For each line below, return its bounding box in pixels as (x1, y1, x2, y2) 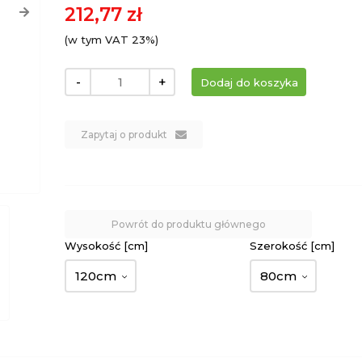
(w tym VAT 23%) (65, 33, 159, 46)
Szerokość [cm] (250, 239, 335, 252)
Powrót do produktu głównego (111, 218, 266, 230)
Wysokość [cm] (65, 239, 149, 252)
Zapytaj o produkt (81, 128, 168, 141)
